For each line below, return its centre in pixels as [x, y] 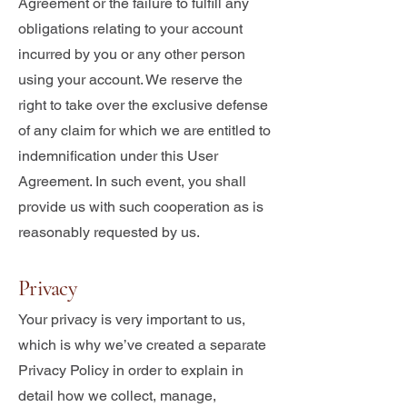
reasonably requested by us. [109, 232]
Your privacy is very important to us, [132, 319]
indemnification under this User [118, 156]
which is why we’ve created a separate [142, 345]
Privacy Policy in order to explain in [131, 370]
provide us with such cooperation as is [141, 207]
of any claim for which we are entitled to [144, 130]
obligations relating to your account [130, 29]
